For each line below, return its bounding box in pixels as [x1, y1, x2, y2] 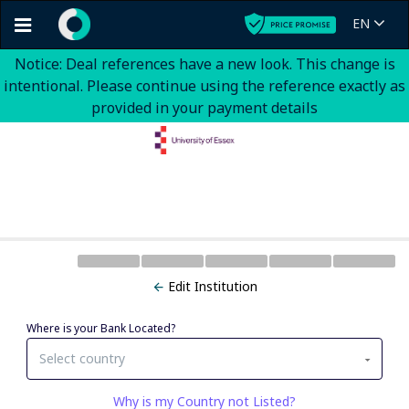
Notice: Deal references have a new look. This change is [14, 54, 395, 74]
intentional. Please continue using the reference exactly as [4, 76, 405, 96]
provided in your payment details [91, 98, 318, 118]
